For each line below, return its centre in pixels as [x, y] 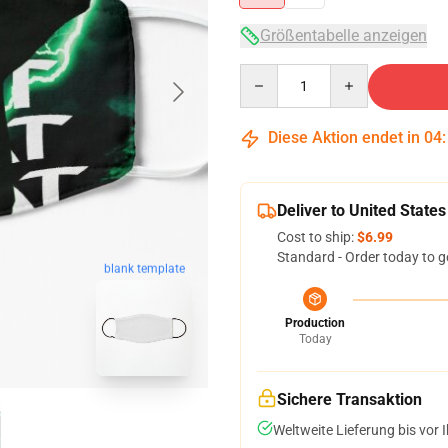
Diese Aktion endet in [344, 137]
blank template [144, 268]
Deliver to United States [361, 210]
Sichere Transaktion [349, 399]
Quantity [266, 73]
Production [315, 323]
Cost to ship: [317, 237]
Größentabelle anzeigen [343, 35]
